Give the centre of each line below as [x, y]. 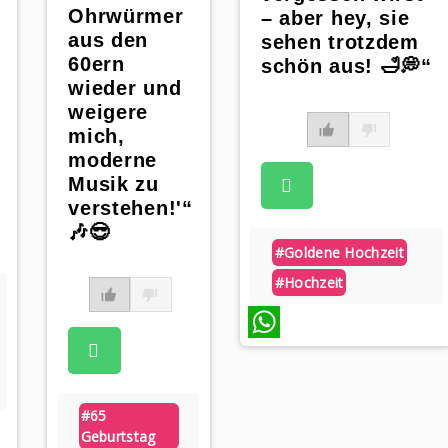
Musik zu [113, 184]
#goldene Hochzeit [339, 252]
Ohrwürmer [126, 16]
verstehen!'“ [130, 208]
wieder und [125, 88]
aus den [108, 40]
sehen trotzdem [339, 41]
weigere [108, 112]
